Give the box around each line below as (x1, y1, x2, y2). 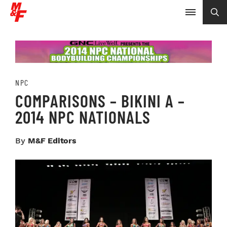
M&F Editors (28, 135, 77, 145)
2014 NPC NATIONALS (15, 106, 150, 127)
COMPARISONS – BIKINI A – (15, 90, 185, 111)
